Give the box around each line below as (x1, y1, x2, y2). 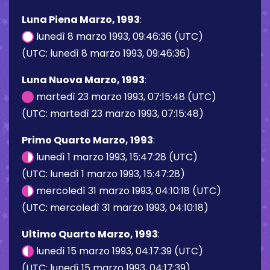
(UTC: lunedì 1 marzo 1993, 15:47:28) (22, 166, 185, 181)
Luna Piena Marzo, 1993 (22, 12, 140, 27)
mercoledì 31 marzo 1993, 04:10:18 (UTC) (34, 183, 221, 198)
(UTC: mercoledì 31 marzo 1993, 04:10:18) (22, 200, 209, 215)
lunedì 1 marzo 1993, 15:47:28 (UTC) (34, 149, 198, 164)
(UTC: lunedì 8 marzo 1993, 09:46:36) (22, 46, 190, 60)
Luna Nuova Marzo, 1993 (22, 72, 145, 87)
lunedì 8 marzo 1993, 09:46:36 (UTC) (34, 29, 203, 43)
